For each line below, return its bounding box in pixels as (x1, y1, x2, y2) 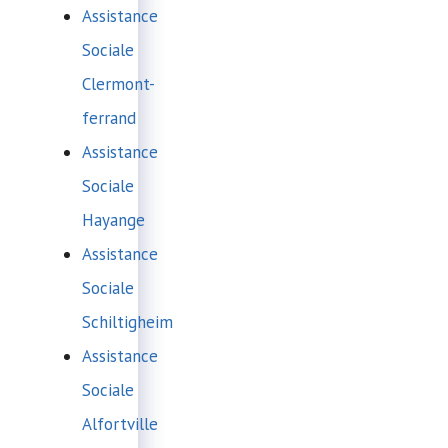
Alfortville (82, 412, 158, 435)
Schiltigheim (82, 310, 173, 333)
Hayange (82, 208, 145, 231)
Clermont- (82, 72, 155, 95)
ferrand (82, 106, 136, 129)
